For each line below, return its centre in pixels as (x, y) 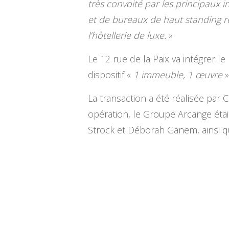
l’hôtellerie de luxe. (127, 36)
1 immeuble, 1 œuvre (178, 75)
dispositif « (111, 75)
